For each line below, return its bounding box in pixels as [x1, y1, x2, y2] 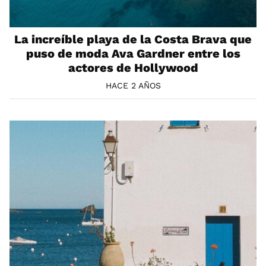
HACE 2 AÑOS [105, 81, 161, 90]
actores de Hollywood [68, 61, 198, 75]
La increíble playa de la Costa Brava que [14, 32, 252, 47]
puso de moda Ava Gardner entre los [26, 46, 240, 61]
